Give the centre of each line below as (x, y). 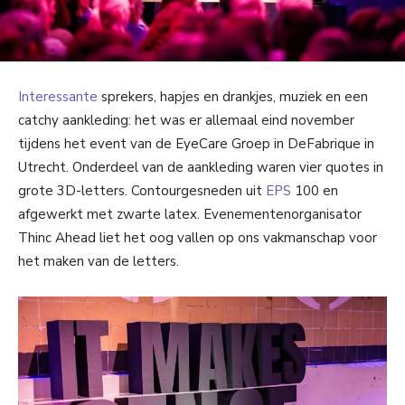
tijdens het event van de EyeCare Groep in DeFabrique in (196, 143)
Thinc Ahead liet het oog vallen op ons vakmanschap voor (198, 237)
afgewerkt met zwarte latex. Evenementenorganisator (190, 214)
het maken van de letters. (99, 261)
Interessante (58, 96)
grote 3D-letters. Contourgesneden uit (142, 190)
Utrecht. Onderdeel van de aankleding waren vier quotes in (201, 167)
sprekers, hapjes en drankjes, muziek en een (233, 96)
